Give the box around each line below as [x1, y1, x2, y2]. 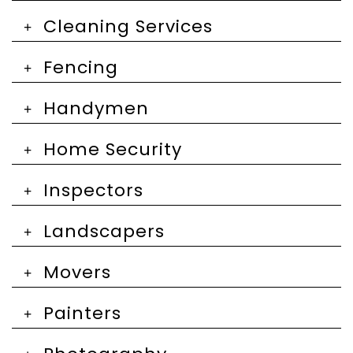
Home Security [43, 137, 182, 162]
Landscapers [43, 219, 165, 243]
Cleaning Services [43, 14, 213, 39]
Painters [43, 301, 121, 325]
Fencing [43, 55, 118, 80]
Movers [43, 260, 111, 284]
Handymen [43, 96, 149, 121]
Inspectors [43, 178, 143, 203]
